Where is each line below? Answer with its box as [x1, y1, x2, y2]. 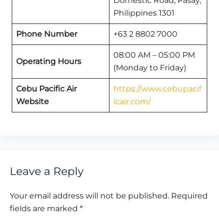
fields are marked [10, 204, 80, 214]
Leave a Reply [10, 165, 84, 178]
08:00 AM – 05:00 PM [113, 50, 195, 60]
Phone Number [16, 29, 79, 39]
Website [16, 97, 51, 107]
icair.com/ [113, 97, 151, 107]
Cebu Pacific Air [16, 84, 77, 94]
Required [171, 191, 208, 201]
